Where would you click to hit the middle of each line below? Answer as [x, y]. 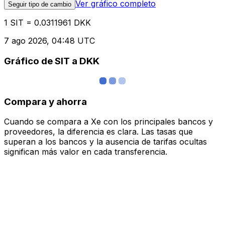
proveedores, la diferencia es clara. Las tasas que [98, 132]
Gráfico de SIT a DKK [52, 61]
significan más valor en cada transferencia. [86, 152]
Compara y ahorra [45, 101]
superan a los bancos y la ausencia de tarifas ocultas [105, 142]
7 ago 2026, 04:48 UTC [49, 41]
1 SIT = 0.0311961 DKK [47, 23]
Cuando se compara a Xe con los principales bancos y [108, 122]
